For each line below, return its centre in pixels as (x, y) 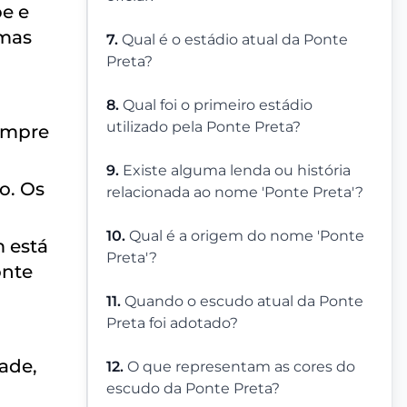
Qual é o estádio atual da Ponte (235, 40)
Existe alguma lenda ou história (237, 171)
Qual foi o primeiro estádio (218, 105)
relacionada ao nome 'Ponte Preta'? (235, 193)
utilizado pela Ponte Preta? (203, 127)
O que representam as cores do (241, 367)
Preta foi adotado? (172, 323)
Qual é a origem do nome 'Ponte (247, 236)
